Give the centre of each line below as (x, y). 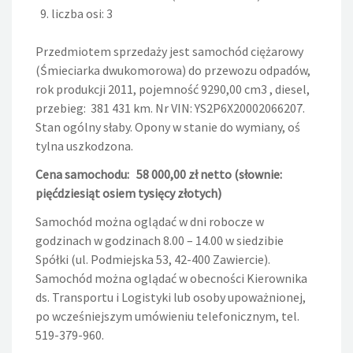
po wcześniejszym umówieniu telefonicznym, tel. (167, 316)
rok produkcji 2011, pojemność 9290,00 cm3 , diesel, (173, 89)
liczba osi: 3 (82, 14)
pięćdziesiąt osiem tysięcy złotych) (128, 193)
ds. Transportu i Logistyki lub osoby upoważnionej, (171, 297)
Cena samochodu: (84, 175)
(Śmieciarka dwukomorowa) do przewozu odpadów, (173, 71)
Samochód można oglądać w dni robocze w (150, 222)
